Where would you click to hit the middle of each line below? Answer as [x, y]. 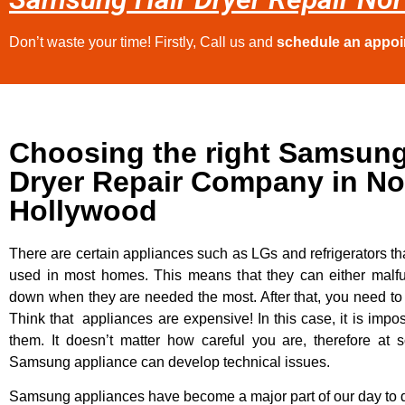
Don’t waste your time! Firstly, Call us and [143, 42]
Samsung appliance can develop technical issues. [170, 362]
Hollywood [83, 210]
